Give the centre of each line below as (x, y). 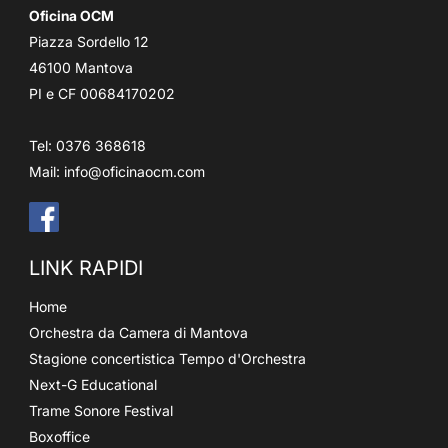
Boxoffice (59, 436)
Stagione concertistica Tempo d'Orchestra (167, 358)
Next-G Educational (93, 384)
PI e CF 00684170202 (102, 93)
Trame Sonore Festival (101, 410)
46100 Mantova (81, 67)
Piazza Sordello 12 (89, 41)
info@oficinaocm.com (134, 171)
